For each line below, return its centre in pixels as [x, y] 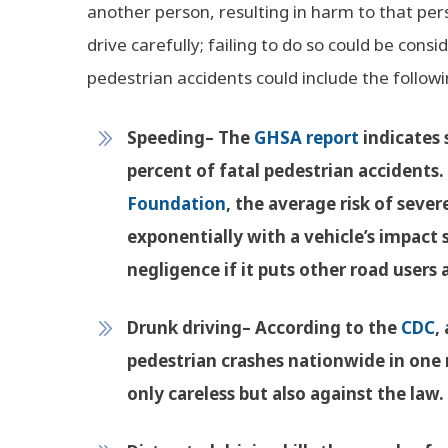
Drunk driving [184, 327]
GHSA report [306, 137]
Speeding [166, 137]
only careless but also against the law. [285, 393]
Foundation [176, 203]
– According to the [321, 327]
